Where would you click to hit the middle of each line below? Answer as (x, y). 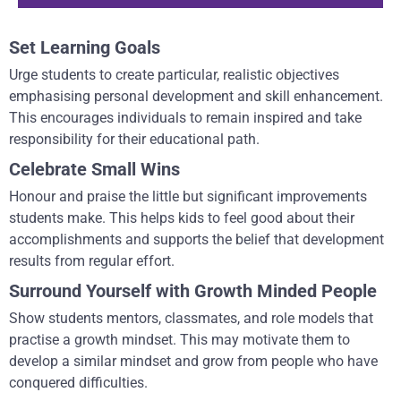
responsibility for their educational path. (134, 139)
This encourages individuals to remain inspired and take (185, 117)
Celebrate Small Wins (94, 169)
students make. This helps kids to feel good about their (182, 218)
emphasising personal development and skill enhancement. (196, 96)
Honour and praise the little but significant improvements (188, 196)
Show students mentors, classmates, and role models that (191, 318)
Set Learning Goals (85, 47)
